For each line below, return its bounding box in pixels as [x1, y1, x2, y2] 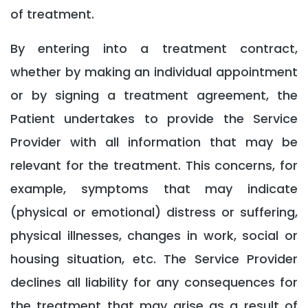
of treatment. [10, 5, 94, 23]
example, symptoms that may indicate [10, 180, 298, 197]
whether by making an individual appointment [10, 63, 298, 80]
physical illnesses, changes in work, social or [10, 227, 298, 244]
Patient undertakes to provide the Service [10, 110, 298, 127]
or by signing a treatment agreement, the [10, 87, 298, 104]
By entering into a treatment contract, [10, 40, 298, 57]
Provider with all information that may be [10, 133, 298, 151]
